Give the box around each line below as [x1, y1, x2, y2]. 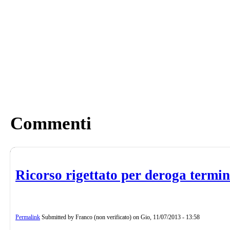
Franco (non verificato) [75, 213, 131, 221]
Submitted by [40, 213, 75, 221]
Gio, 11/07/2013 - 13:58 [141, 213, 200, 221]
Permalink [15, 213, 40, 221]
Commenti [10, 113, 91, 133]
